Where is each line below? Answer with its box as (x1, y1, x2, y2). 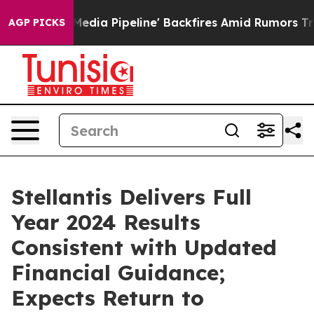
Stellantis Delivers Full (11, 184, 252, 210)
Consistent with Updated (11, 234, 277, 261)
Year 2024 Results (11, 209, 200, 235)
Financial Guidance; (11, 259, 225, 286)
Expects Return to (11, 285, 204, 311)
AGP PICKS (8, 16, 65, 29)
